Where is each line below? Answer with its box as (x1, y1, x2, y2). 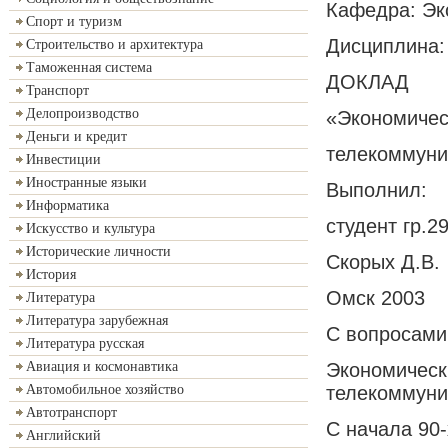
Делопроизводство (26, 106, 139, 121)
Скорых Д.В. (326, 250, 440, 273)
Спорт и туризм (26, 14, 122, 29)
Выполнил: (326, 178, 427, 201)
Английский (26, 428, 101, 443)
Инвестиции (26, 152, 101, 167)
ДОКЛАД (326, 70, 409, 93)
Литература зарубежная (26, 313, 168, 328)
